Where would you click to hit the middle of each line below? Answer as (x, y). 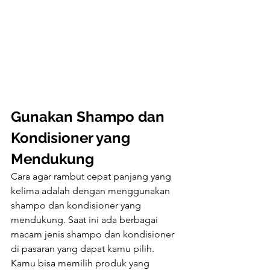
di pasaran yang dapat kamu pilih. (84, 248)
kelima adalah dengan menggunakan (92, 190)
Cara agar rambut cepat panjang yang (92, 176)
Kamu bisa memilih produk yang (81, 263)
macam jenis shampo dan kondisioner (94, 234)
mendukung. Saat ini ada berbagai (86, 219)
